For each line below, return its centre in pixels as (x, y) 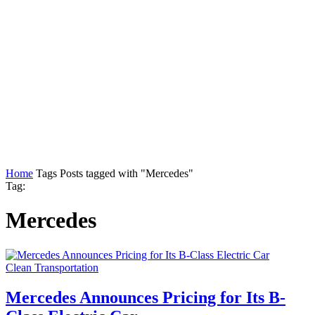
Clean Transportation (52, 267)
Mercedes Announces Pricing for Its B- (146, 297)
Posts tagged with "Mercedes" (127, 173)
